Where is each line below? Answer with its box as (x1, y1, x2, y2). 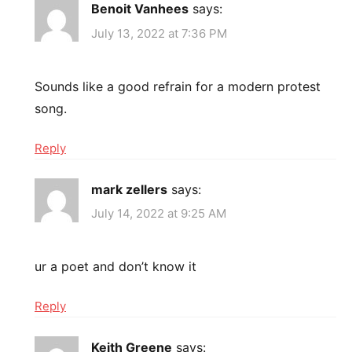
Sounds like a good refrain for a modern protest (35, 78, 321, 94)
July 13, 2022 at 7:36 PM (91, 25, 227, 41)
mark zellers (91, 181, 167, 197)
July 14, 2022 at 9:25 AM (91, 206, 226, 222)
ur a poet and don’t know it (35, 258, 196, 275)
